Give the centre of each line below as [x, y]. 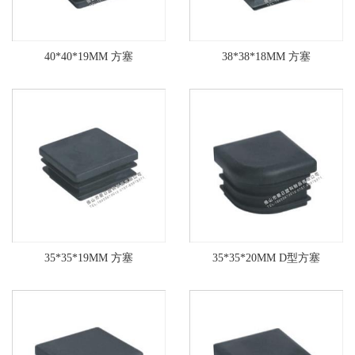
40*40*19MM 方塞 [89, 57]
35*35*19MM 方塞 [89, 258]
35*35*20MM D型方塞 [266, 258]
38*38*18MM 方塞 [266, 57]
